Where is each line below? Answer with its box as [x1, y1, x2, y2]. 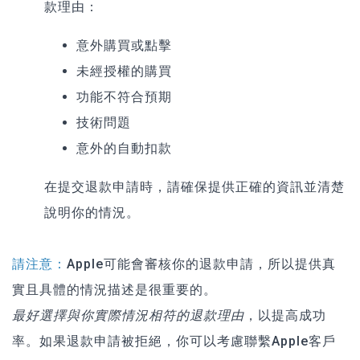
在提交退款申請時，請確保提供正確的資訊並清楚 [44, 178, 345, 194]
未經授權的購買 [76, 63, 172, 79]
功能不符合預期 [76, 88, 172, 104]
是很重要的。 [135, 281, 217, 297]
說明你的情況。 [44, 204, 140, 220]
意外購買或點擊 [76, 37, 172, 53]
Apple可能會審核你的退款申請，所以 [67, 256, 295, 272]
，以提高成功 [244, 307, 326, 323]
